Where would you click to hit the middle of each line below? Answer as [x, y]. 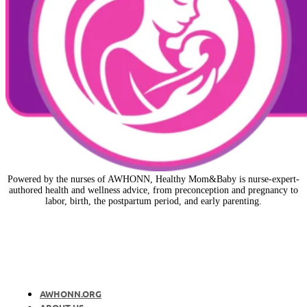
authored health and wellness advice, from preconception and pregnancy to [153, 190]
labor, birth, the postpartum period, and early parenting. [153, 201]
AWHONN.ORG [71, 293]
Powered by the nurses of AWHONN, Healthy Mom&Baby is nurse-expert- [153, 179]
